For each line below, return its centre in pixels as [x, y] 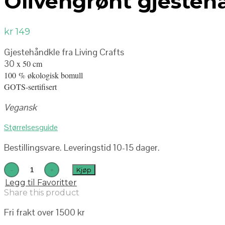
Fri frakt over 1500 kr [44, 212]
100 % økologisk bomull [43, 75]
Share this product [42, 193]
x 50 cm [28, 64]
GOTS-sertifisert [30, 87]
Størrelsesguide [31, 128]
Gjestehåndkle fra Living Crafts [64, 52]
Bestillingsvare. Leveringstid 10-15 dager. [82, 148]
